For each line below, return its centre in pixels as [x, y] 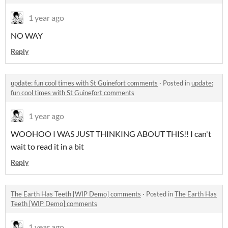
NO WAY [27, 35]
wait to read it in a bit [47, 146]
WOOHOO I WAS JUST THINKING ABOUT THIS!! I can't [111, 134]
